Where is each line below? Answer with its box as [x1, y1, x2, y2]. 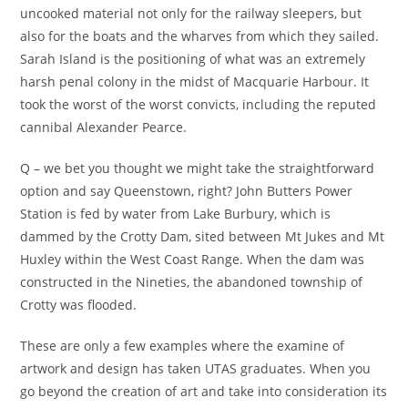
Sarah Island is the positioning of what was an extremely [20, 50, 366, 67]
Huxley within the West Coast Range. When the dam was [20, 250, 365, 268]
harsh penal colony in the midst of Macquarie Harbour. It [20, 73, 370, 90]
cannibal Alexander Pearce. [20, 118, 188, 136]
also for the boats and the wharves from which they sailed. [20, 27, 380, 45]
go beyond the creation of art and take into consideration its [20, 382, 388, 400]
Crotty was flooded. [20, 296, 138, 313]
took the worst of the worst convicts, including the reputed [20, 96, 377, 113]
